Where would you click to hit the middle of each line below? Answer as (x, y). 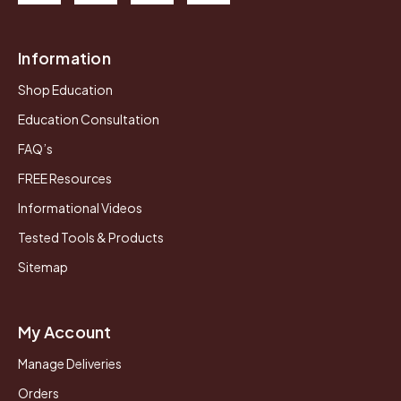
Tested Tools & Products (91, 237)
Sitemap (43, 266)
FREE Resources (65, 178)
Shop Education (65, 89)
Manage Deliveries (70, 363)
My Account (65, 331)
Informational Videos (80, 207)
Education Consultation (89, 119)
